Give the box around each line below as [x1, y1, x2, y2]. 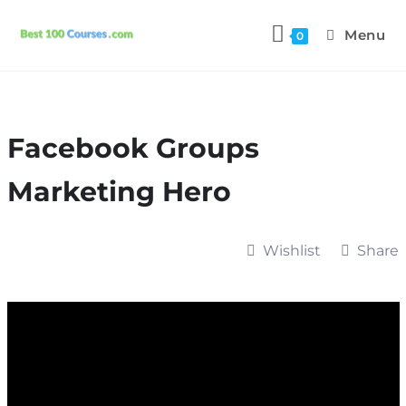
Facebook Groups [6, 131, 259, 165]
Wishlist [262, 242, 321, 260]
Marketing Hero [6, 175, 231, 208]
